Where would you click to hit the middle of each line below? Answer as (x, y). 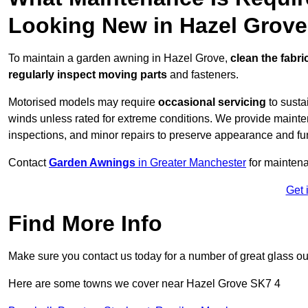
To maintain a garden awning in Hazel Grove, (119, 58)
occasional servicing (212, 102)
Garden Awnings (92, 163)
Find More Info (85, 224)
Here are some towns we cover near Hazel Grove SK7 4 (144, 284)
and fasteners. (203, 75)
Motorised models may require (83, 102)
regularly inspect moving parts (88, 75)
